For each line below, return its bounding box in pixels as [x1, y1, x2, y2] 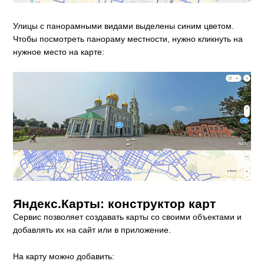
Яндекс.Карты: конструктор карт [13, 197, 216, 211]
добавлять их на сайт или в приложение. [13, 225, 171, 235]
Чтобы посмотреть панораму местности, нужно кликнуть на [13, 34, 243, 44]
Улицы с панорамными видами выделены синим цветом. [13, 21, 235, 31]
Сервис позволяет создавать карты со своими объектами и [13, 212, 242, 222]
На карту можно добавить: [13, 251, 115, 261]
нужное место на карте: [13, 47, 105, 57]
